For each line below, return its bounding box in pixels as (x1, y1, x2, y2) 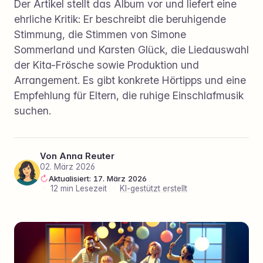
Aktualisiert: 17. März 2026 (49, 174, 147, 184)
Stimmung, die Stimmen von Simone (14, 28, 186, 41)
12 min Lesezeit (48, 184, 110, 194)
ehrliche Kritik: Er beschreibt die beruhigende (14, 12, 226, 25)
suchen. (14, 104, 51, 117)
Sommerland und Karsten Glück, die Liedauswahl (14, 43, 249, 56)
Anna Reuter (59, 151, 114, 162)
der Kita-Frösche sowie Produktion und (14, 58, 199, 71)
